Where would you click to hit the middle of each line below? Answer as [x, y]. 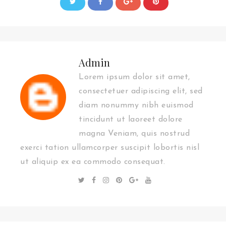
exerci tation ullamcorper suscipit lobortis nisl [110, 148]
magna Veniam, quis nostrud [134, 134]
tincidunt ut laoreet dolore [131, 120]
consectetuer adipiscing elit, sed [141, 92]
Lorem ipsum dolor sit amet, [134, 77]
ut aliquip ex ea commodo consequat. [93, 162]
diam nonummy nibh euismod [136, 106]
